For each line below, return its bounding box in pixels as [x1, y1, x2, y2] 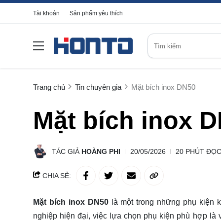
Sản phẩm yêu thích [70, 10, 123, 17]
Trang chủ [33, 83, 65, 91]
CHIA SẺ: [40, 172, 71, 180]
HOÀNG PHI [81, 147, 120, 155]
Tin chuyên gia [75, 83, 121, 91]
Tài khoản [33, 10, 60, 17]
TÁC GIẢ [52, 147, 81, 155]
